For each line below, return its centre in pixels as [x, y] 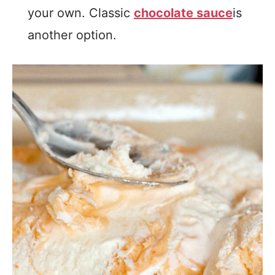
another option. [74, 35]
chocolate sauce [183, 13]
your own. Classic [81, 13]
